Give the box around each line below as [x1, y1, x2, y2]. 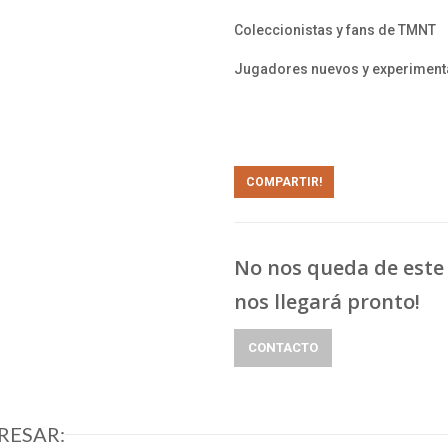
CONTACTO [248, 340, 318, 355]
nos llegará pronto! [234, 288, 420, 315]
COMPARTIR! [246, 175, 322, 189]
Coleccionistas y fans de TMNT [234, 22, 436, 38]
